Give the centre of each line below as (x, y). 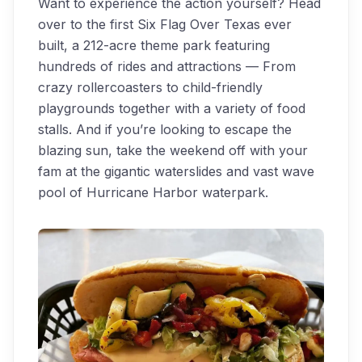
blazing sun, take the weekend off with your (173, 150)
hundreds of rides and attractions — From (167, 66)
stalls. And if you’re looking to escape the (165, 129)
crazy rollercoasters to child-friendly (150, 87)
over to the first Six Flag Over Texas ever (165, 24)
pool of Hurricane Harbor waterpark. (153, 192)
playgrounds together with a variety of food (172, 108)
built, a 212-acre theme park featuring (154, 45)
